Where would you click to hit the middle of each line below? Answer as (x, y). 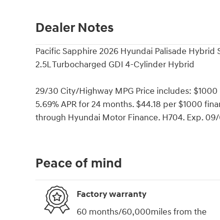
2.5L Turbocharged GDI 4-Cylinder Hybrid (115, 64)
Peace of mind (79, 163)
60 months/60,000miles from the (142, 212)
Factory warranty (111, 194)
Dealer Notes (74, 28)
